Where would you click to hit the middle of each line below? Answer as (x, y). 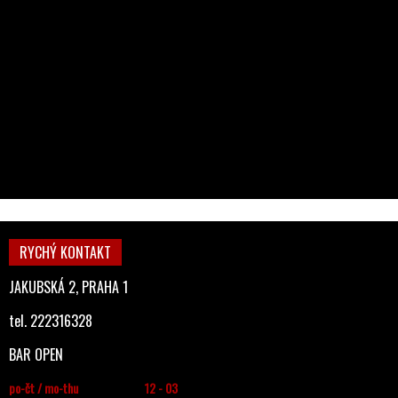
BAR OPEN (36, 354)
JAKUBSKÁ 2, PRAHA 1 (68, 287)
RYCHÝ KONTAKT (65, 252)
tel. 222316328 (51, 321)
